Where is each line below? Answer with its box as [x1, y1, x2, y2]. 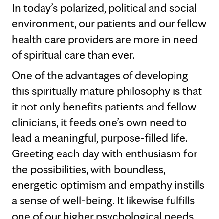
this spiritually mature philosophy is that [12, 84, 202, 98]
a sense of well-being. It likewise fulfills [12, 193, 195, 207]
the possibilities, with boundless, [12, 162, 165, 176]
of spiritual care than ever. [12, 47, 135, 62]
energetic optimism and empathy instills [12, 177, 204, 192]
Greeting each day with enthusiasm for [12, 146, 197, 160]
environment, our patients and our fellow [12, 16, 206, 30]
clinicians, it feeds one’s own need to [12, 115, 187, 129]
